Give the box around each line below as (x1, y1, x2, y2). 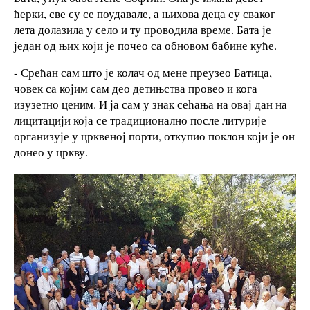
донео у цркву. (14, 144, 88, 161)
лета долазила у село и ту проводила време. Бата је (14, 21, 271, 37)
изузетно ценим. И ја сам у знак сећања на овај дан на (14, 96, 287, 113)
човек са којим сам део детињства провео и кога (14, 80, 257, 97)
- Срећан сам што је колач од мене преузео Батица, (14, 64, 272, 81)
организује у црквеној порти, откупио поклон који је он (14, 128, 295, 145)
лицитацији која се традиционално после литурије (14, 112, 266, 129)
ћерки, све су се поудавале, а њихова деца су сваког (14, 5, 275, 21)
